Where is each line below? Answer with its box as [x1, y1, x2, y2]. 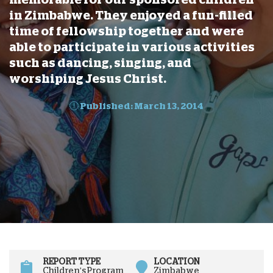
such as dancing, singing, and [9, 56, 191, 69]
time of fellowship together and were [9, 24, 244, 37]
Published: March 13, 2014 [79, 101, 204, 110]
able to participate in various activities [9, 40, 255, 53]
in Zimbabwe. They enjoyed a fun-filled [9, 9, 253, 21]
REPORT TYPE [43, 257, 101, 266]
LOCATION [153, 257, 200, 266]
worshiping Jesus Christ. [9, 72, 166, 85]
